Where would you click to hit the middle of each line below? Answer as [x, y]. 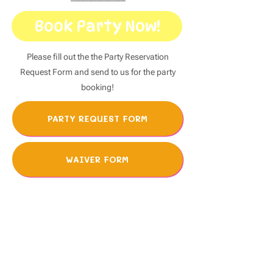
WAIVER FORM [97, 159]
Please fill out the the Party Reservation [97, 57]
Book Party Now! [97, 26]
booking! [97, 87]
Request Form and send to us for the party [97, 72]
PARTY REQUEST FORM [97, 119]
